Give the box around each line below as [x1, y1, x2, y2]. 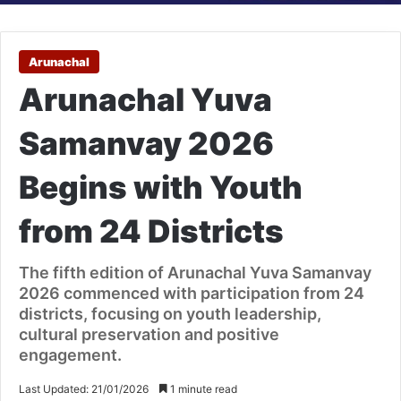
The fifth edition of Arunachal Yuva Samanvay [19, 263, 371, 283]
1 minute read [167, 382, 237, 397]
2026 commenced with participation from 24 [19, 284, 364, 303]
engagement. [19, 346, 122, 365]
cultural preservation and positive [19, 325, 279, 345]
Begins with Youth [19, 168, 303, 207]
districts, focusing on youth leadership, [19, 304, 321, 324]
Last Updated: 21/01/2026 [19, 382, 149, 397]
